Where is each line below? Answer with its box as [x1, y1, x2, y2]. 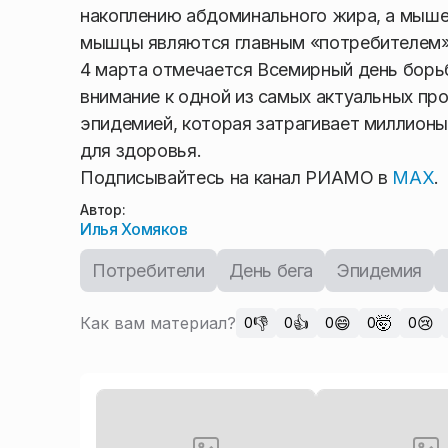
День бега [228, 260, 314, 281]
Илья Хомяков [80, 219, 188, 239]
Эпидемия [337, 260, 422, 281]
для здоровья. [80, 140, 202, 161]
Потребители [92, 260, 205, 281]
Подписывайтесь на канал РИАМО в [80, 167, 393, 188]
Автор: [80, 201, 126, 218]
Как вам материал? [80, 313, 236, 333]
